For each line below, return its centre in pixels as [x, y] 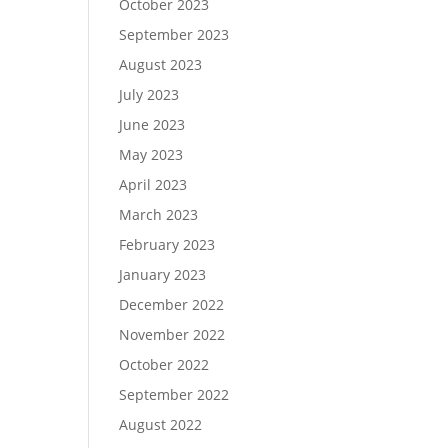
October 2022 [164, 364]
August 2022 [161, 424]
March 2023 [159, 214]
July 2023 [149, 94]
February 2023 [167, 244]
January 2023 [163, 274]
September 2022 [174, 394]
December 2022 [172, 304]
